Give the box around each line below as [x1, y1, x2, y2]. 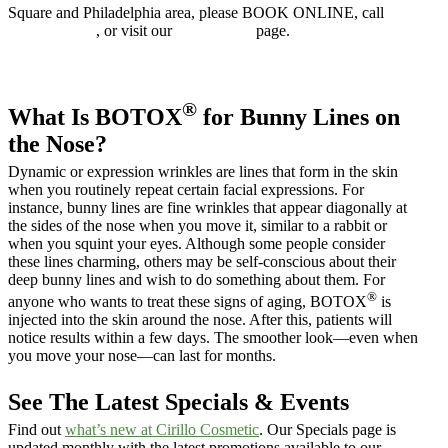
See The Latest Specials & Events [8, 389, 349, 416]
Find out [8, 421, 65, 439]
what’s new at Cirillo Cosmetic [65, 421, 259, 439]
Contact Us [176, 22, 252, 40]
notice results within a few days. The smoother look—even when [8, 329, 418, 347]
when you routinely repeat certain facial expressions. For [8, 181, 364, 199]
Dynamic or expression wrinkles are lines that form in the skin [8, 163, 398, 181]
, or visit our [96, 22, 176, 40]
